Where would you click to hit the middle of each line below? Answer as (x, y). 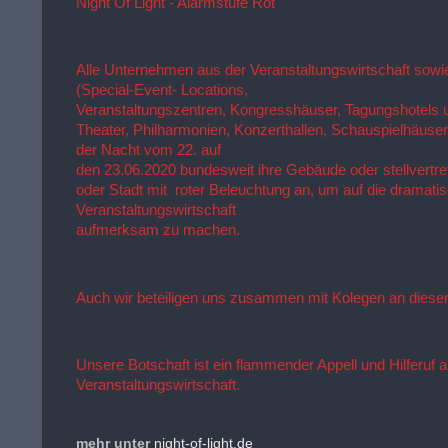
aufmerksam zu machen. (158, 230)
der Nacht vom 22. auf (149, 150)
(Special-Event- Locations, (162, 90)
